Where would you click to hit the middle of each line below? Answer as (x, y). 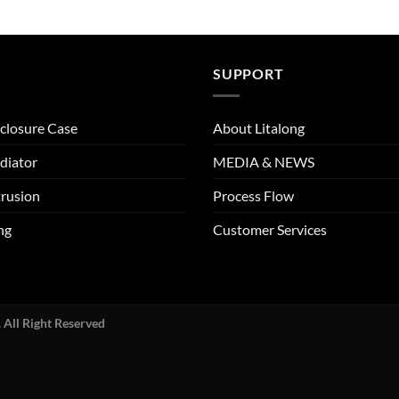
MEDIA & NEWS (264, 161)
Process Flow (253, 195)
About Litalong (259, 127)
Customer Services (270, 229)
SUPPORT (248, 74)
